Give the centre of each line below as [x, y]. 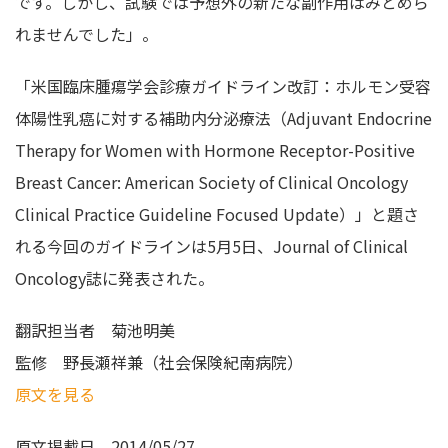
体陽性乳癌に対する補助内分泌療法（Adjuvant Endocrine [223, 117]
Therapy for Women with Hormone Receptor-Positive [215, 149]
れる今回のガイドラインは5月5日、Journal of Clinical [211, 245]
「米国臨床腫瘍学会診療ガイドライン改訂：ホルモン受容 [223, 85]
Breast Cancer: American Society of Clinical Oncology [211, 181]
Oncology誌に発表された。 [114, 277]
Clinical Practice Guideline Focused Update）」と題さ [217, 213]
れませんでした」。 [86, 33]
